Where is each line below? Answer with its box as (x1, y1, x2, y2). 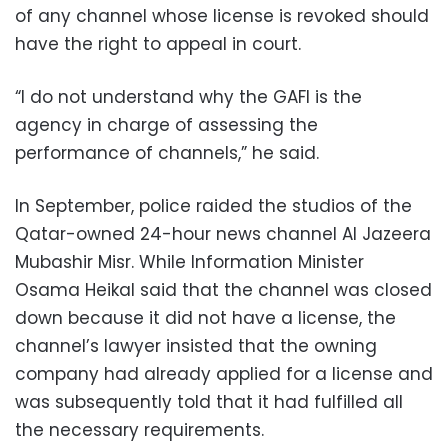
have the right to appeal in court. (15, 32, 301, 56)
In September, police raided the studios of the (15, 194, 412, 218)
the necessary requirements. (15, 418, 264, 442)
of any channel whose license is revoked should (15, 4, 429, 28)
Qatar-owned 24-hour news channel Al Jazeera (15, 222, 431, 246)
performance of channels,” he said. (15, 141, 319, 165)
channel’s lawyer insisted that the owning (15, 334, 377, 358)
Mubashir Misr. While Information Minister (15, 250, 364, 274)
